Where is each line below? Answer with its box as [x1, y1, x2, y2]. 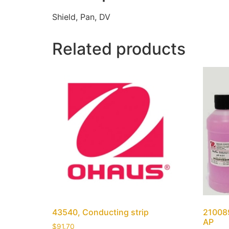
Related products [52, 39, 186, 59]
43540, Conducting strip [52, 207, 149, 218]
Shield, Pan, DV [52, 12, 110, 22]
